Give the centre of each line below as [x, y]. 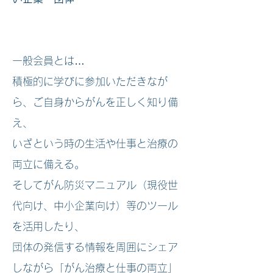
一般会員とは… [48, 61]
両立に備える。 [48, 164]
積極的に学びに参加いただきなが [90, 81]
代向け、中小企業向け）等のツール [95, 206]
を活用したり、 [48, 226]
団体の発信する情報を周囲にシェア [95, 247]
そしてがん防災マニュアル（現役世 [95, 185]
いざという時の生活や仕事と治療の [95, 144]
